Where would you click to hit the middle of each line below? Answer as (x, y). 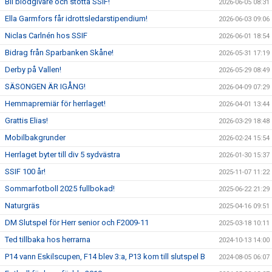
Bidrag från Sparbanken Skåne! (59, 53)
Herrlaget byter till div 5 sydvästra (63, 155)
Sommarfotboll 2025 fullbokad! (60, 189)
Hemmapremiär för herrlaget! (55, 104)
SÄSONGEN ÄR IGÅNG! (45, 87)
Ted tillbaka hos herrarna (48, 240)
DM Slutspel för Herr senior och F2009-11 (77, 223)
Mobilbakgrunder (35, 138)
